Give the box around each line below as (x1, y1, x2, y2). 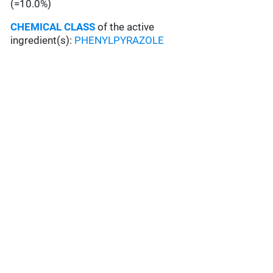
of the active (97, 21, 155, 34)
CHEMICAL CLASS (10, 21, 96, 34)
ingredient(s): (10, 34, 73, 47)
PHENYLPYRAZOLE (74, 34, 165, 47)
